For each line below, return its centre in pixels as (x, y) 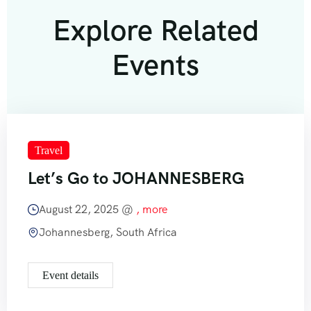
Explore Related (155, 31)
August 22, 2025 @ (87, 210)
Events (155, 65)
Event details (70, 276)
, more (152, 210)
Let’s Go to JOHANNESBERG (136, 178)
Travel (49, 151)
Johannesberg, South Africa (108, 233)
